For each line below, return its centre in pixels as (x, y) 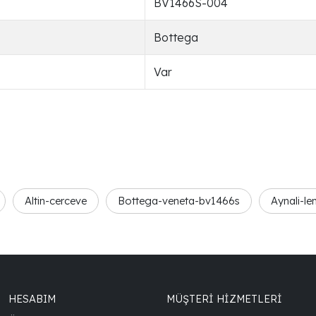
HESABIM (32, 298)
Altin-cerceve (56, 200)
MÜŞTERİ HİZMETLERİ (224, 298)
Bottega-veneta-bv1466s (179, 200)
